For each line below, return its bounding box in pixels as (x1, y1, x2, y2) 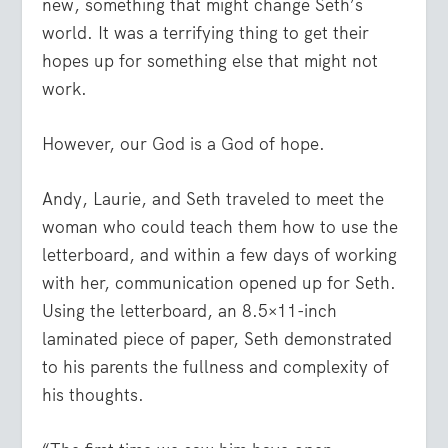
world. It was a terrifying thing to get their (42, 21, 370, 44)
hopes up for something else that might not (42, 49, 379, 72)
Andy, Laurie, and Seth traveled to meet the (42, 187, 385, 210)
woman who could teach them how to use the (42, 215, 399, 238)
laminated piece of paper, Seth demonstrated (42, 327, 393, 350)
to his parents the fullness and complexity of (42, 355, 390, 378)
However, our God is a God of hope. (42, 132, 326, 155)
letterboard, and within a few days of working (42, 243, 398, 266)
